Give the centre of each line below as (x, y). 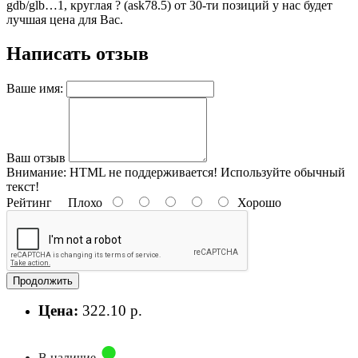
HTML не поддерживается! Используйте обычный (206, 172)
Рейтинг (29, 202)
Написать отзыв (78, 53)
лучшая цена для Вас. (65, 19)
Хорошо (256, 202)
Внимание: (36, 172)
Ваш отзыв (36, 157)
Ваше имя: (35, 88)
